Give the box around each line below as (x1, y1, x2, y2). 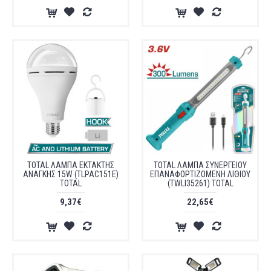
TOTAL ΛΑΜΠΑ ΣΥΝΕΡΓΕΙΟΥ (154, 160, 247, 170)
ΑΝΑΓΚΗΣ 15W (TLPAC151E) (23, 169, 119, 179)
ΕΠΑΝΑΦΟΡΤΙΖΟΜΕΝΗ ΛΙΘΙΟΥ (150, 169, 250, 179)
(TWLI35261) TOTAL (167, 178, 233, 188)
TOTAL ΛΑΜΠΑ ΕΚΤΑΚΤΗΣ (27, 160, 114, 170)
